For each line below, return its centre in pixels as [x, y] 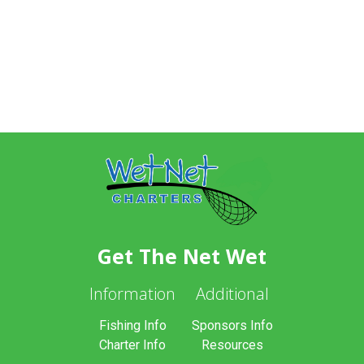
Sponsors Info [233, 325]
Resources [233, 345]
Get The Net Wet [182, 256]
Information [133, 294]
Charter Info [133, 345]
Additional [233, 294]
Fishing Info [132, 325]
